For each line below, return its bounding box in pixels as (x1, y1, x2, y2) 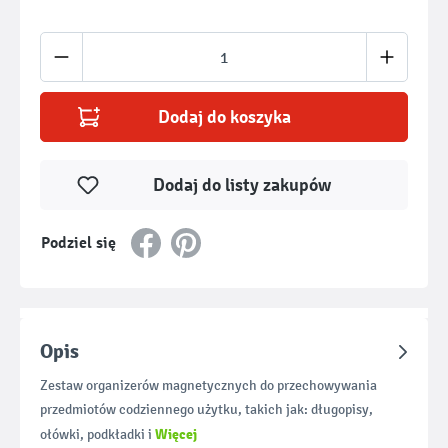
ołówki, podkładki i (40, 426, 155, 443)
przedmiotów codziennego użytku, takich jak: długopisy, (40, 401, 373, 418)
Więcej (155, 425, 197, 443)
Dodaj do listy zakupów (152, 174, 331, 196)
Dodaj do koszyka (157, 106, 291, 128)
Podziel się (41, 233, 116, 253)
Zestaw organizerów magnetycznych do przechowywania (40, 377, 377, 394)
